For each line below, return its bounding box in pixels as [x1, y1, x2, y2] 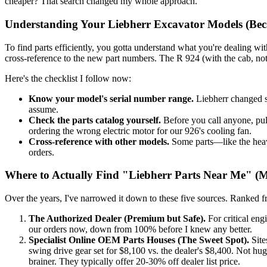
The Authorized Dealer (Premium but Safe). [29, 213, 206, 223]
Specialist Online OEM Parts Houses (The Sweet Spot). [29, 234, 249, 245]
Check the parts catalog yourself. [29, 114, 161, 125]
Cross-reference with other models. [29, 136, 169, 147]
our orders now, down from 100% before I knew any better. [29, 223, 252, 234]
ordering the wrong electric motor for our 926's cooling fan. [29, 125, 252, 136]
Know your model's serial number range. [29, 93, 194, 104]
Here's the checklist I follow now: [5, 73, 131, 83]
